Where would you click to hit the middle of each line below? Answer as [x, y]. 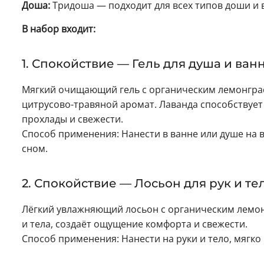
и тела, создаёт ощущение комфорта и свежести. [135, 224]
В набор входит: [59, 29]
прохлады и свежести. [72, 119]
